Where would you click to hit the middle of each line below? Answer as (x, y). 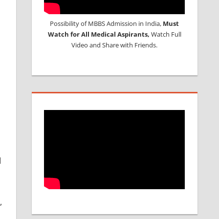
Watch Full (166, 34)
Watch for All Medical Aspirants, (99, 34)
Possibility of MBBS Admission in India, (107, 23)
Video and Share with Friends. (115, 45)
